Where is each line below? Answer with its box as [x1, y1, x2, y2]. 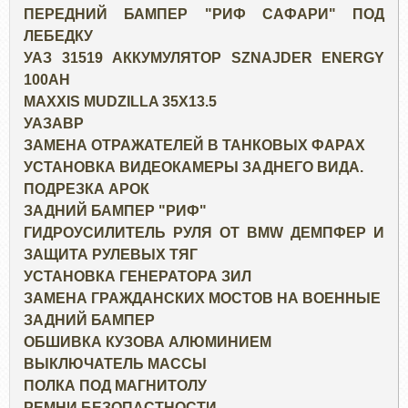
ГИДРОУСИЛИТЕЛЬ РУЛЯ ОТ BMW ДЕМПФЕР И [24, 225, 384, 241]
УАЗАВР [24, 116, 84, 132]
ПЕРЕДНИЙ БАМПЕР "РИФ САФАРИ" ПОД [24, 6, 384, 23]
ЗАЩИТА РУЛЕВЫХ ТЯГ [24, 247, 198, 263]
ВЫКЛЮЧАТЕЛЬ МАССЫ [24, 356, 207, 372]
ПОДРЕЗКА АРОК [24, 181, 149, 198]
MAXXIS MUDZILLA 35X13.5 [24, 94, 217, 110]
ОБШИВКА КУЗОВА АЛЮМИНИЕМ [24, 334, 271, 351]
